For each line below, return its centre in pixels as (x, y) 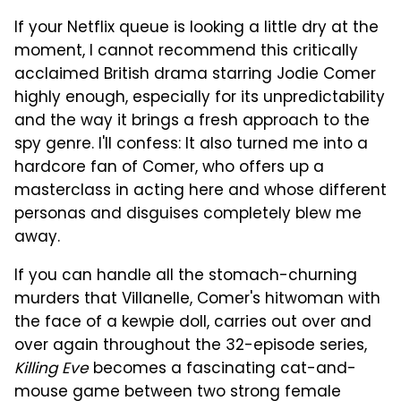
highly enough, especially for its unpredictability (200, 99)
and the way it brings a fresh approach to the (192, 122)
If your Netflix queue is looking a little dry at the (196, 29)
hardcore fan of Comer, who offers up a (169, 169)
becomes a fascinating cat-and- (222, 370)
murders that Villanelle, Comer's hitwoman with (197, 300)
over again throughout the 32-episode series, (191, 347)
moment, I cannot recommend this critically (186, 52)
